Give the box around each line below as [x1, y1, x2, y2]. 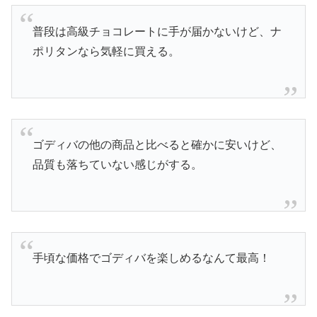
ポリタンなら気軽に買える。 [32, 45, 180, 57]
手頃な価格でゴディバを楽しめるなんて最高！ [32, 252, 270, 265]
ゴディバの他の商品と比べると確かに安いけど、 [32, 139, 282, 151]
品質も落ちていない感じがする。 [32, 158, 202, 171]
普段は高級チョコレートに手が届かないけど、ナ [32, 25, 282, 38]
